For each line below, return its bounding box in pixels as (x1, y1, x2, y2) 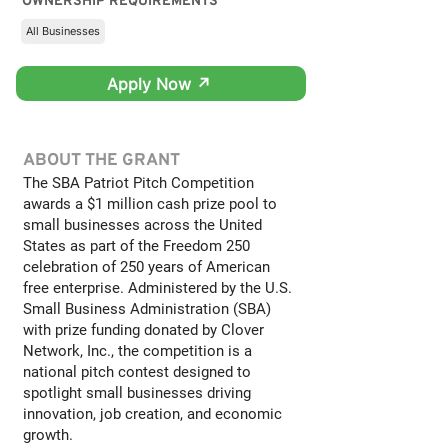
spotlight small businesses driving (23, 384, 251, 402)
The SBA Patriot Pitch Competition (23, 174, 254, 192)
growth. (23, 426, 73, 444)
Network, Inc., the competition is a (23, 342, 252, 360)
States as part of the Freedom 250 (23, 237, 250, 255)
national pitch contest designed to (23, 363, 251, 381)
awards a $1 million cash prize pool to (23, 195, 277, 213)
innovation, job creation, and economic (23, 405, 282, 423)
